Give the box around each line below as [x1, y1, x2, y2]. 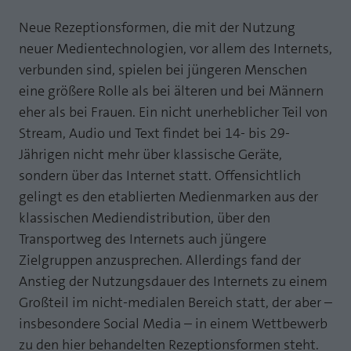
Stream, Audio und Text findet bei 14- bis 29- [19, 124, 290, 143]
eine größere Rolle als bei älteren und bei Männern [19, 81, 324, 100]
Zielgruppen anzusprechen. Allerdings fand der [19, 251, 301, 270]
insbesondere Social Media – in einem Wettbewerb [19, 314, 327, 333]
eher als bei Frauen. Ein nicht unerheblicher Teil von [19, 103, 327, 121]
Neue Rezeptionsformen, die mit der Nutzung [19, 18, 295, 37]
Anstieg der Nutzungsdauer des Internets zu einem [19, 272, 327, 291]
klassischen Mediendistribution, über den [19, 208, 270, 227]
